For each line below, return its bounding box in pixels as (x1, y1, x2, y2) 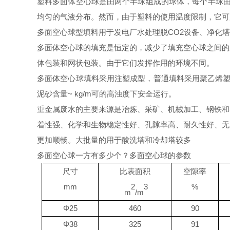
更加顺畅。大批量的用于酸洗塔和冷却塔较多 (37, 136, 191, 144)
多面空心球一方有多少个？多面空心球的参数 (37, 151, 191, 160)
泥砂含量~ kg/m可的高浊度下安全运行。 (37, 89, 176, 98)
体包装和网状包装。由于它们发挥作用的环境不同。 (37, 59, 214, 67)
